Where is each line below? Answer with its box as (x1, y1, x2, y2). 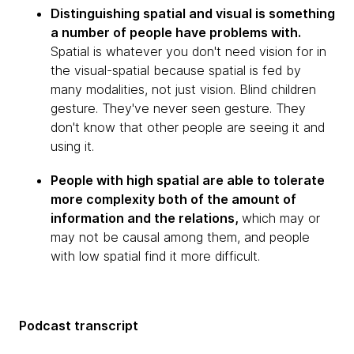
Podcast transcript (19, 318, 138, 333)
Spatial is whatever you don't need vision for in (51, 43, 326, 59)
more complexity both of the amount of (51, 191, 296, 207)
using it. (51, 138, 94, 154)
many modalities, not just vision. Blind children (51, 81, 316, 97)
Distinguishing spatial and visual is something (51, 6, 335, 21)
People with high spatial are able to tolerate (51, 172, 325, 188)
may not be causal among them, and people (51, 229, 310, 245)
